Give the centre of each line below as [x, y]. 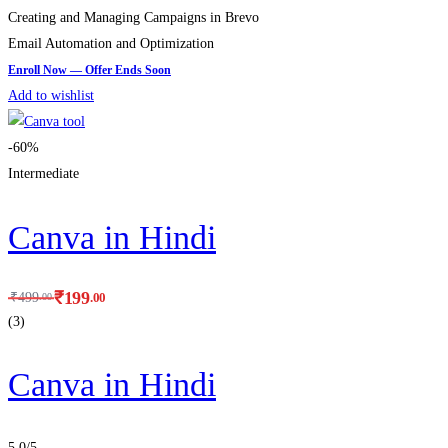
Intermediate [43, 174]
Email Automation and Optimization [111, 44]
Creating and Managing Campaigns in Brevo [133, 18]
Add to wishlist [51, 96]
